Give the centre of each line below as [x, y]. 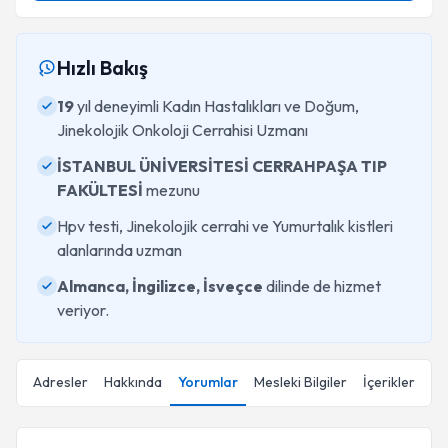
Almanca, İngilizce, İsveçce [160, 286]
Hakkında [133, 382]
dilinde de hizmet [322, 286]
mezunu [171, 190]
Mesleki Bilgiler [300, 382]
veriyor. [83, 310]
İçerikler [389, 382]
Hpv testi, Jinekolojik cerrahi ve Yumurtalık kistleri [225, 226]
